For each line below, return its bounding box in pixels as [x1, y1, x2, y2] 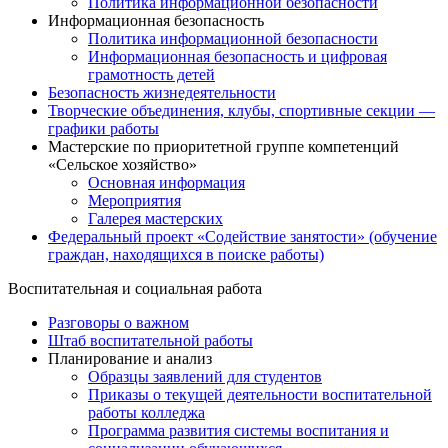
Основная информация [88, 174, 245, 192]
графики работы [48, 120, 159, 138]
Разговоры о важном [48, 314, 189, 332]
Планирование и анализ [48, 350, 212, 368]
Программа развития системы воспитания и [88, 422, 389, 440]
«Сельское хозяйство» [48, 156, 197, 174]
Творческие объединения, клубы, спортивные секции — [48, 102, 435, 120]
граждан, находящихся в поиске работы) [48, 246, 324, 264]
